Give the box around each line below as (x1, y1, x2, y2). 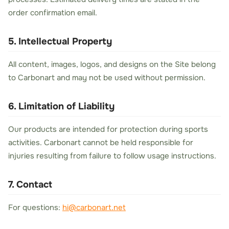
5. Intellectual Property (8, 35, 112, 48)
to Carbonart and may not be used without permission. (8, 73, 205, 83)
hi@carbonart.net (62, 202, 126, 213)
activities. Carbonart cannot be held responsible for (8, 138, 193, 148)
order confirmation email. (8, 8, 97, 18)
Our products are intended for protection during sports (8, 124, 208, 134)
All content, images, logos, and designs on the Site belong (8, 59, 216, 70)
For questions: (8, 202, 62, 213)
